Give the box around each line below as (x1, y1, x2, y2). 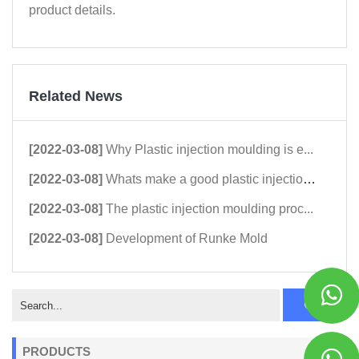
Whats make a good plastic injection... (106, 172, 303, 186)
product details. (29, 3, 115, 17)
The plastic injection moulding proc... (106, 202, 313, 216)
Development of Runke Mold (106, 232, 268, 245)
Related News (29, 88, 123, 104)
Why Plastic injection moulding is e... (106, 143, 313, 156)
